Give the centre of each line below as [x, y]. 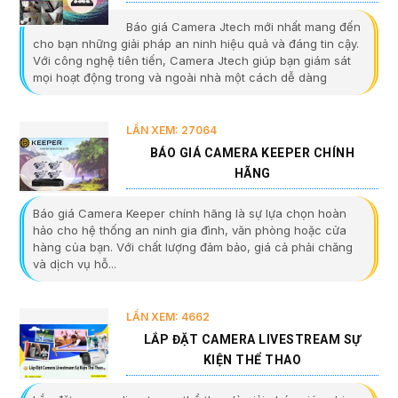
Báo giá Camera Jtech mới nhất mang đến [243, 27]
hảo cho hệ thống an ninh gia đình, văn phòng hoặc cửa [190, 231]
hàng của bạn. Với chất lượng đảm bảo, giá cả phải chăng [193, 247]
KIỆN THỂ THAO [252, 360]
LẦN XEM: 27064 [171, 131]
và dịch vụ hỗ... [75, 264]
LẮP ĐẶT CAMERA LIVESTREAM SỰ [252, 340]
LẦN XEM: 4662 [168, 317]
